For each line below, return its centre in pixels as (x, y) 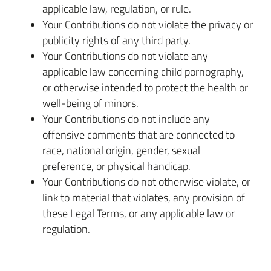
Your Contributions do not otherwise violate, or (146, 181)
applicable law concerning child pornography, (143, 71)
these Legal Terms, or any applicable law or (139, 213)
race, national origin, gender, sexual (121, 150)
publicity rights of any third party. (116, 40)
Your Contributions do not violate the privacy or (148, 24)
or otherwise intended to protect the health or (145, 87)
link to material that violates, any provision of (144, 197)
